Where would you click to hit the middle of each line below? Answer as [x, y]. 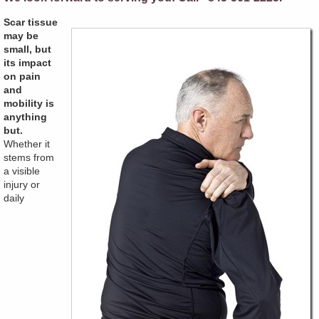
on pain [22, 77]
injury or [22, 185]
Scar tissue [31, 22]
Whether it [27, 144]
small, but [27, 49]
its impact [27, 63]
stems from [29, 158]
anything [25, 117]
